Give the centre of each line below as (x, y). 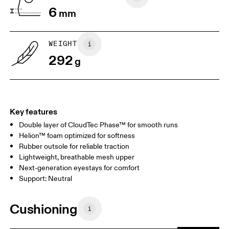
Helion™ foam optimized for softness (77, 136)
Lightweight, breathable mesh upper (77, 157)
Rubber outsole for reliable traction (74, 147)
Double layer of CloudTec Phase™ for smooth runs (99, 125)
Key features (34, 112)
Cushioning (44, 209)
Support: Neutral (46, 179)
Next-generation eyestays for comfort (79, 168)
